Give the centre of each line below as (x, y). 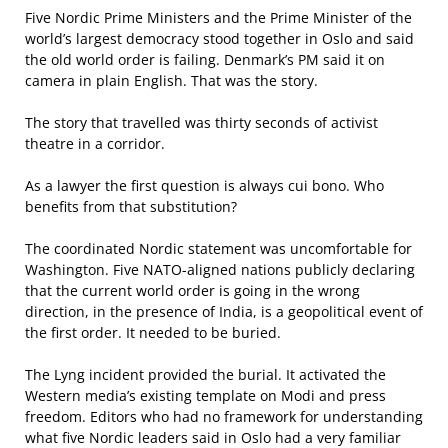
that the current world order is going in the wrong (192, 290)
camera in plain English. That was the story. (171, 80)
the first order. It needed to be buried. (153, 332)
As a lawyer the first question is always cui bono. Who (204, 185)
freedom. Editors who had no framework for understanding (224, 416)
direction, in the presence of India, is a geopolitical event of (224, 311)
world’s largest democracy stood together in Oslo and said (219, 38)
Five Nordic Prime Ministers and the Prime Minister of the (218, 17)
